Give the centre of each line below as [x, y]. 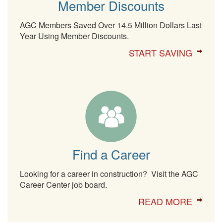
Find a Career [111, 154]
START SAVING [161, 52]
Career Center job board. [63, 184]
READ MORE [165, 201]
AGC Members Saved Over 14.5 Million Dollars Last [111, 25]
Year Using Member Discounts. [74, 36]
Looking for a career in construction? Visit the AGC [109, 173]
